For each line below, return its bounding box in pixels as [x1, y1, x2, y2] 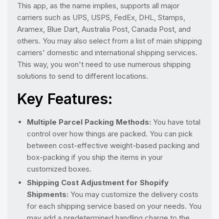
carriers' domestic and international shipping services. [17, 47, 197, 57]
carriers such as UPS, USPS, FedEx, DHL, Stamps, [17, 12, 185, 22]
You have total [151, 117, 200, 127]
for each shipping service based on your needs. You [27, 201, 201, 211]
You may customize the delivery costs [68, 189, 198, 199]
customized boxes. [27, 164, 91, 174]
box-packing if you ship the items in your [27, 152, 163, 162]
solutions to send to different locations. [17, 71, 148, 81]
